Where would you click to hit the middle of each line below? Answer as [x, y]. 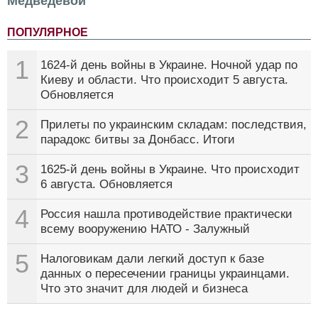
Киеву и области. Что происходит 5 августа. [164, 79]
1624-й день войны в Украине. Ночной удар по [169, 65]
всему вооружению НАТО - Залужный [145, 229]
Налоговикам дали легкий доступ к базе [152, 258]
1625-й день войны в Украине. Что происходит [170, 169]
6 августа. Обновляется [106, 184]
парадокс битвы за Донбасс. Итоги [138, 139]
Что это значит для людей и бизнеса [144, 288]
